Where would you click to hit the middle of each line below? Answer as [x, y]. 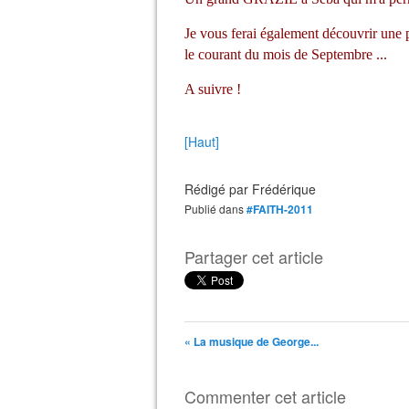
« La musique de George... [252, 341]
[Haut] [202, 142]
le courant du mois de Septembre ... [286, 54]
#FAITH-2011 [280, 209]
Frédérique [284, 189]
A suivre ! [213, 89]
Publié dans [218, 209]
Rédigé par [218, 189]
